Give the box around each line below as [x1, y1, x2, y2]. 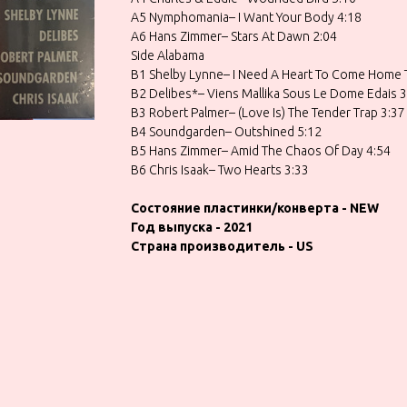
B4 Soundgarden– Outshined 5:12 [131, 124, 322, 139]
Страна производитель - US [131, 238, 313, 253]
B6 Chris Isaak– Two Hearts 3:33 [131, 162, 309, 177]
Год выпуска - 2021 [131, 219, 253, 234]
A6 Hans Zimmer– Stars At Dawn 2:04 [131, 28, 337, 44]
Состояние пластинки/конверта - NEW [131, 200, 379, 215]
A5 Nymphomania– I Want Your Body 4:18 [131, 9, 362, 25]
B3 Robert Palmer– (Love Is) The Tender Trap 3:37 [131, 104, 405, 120]
